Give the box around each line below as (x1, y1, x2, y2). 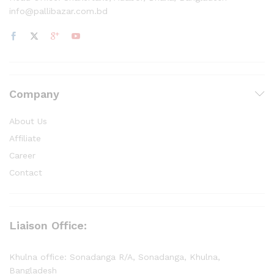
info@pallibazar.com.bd (9, 6, 108, 16)
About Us (9, 116, 47, 126)
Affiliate (9, 133, 41, 143)
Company (9, 87, 59, 100)
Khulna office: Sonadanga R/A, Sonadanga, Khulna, (9, 251, 220, 262)
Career (9, 150, 35, 160)
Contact (9, 167, 42, 177)
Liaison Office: (9, 218, 87, 232)
